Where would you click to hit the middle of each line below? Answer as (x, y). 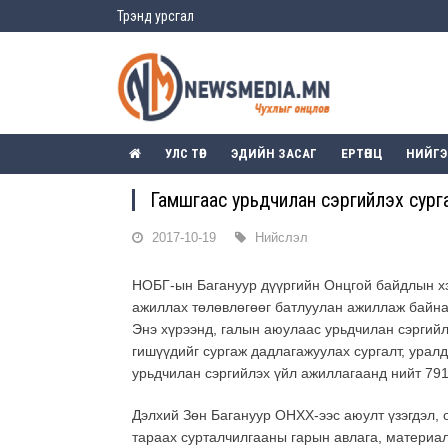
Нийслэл (281, 238)
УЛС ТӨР (186, 154)
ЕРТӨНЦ (361, 154)
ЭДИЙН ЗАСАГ (274, 154)
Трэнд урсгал (155, 16)
